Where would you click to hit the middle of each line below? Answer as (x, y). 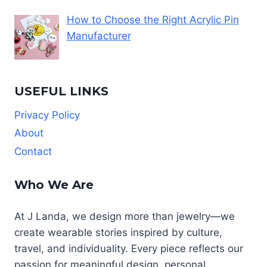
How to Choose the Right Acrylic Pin (153, 19)
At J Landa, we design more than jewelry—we (125, 217)
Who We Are (54, 184)
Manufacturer (99, 35)
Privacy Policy (47, 115)
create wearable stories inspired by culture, (118, 233)
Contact (33, 151)
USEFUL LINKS (61, 91)
